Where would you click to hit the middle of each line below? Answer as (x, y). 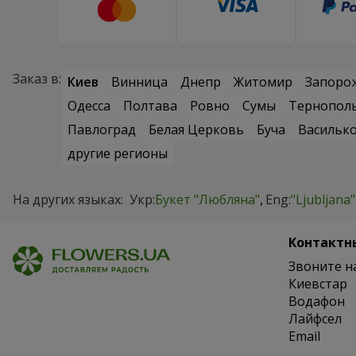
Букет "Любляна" (207, 200)
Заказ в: (37, 79)
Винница (139, 82)
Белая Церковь (196, 130)
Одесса (89, 106)
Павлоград (102, 130)
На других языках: (68, 200)
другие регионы (118, 154)
